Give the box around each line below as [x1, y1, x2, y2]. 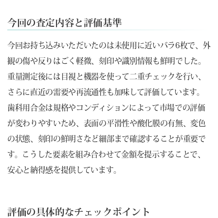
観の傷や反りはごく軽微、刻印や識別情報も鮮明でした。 [7, 56, 206, 65]
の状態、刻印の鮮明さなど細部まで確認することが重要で [7, 134, 206, 143]
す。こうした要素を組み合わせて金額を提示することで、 [7, 150, 205, 158]
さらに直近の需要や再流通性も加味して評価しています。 [7, 88, 204, 96]
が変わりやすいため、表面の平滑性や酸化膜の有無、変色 [7, 119, 206, 127]
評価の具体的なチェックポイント [7, 207, 151, 217]
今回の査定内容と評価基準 [7, 18, 122, 27]
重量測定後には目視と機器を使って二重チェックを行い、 [7, 72, 206, 80]
